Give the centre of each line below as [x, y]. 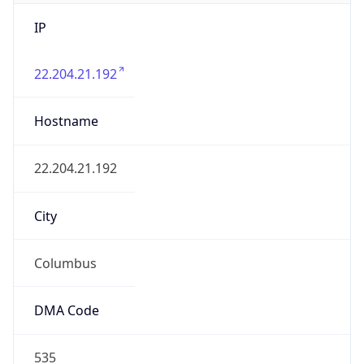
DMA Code [66, 311]
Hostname [66, 121]
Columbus [65, 263]
